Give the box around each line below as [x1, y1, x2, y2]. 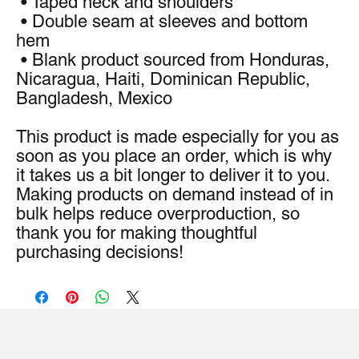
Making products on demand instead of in [16, 184, 333, 204]
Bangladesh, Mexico [16, 88, 172, 108]
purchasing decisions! [16, 242, 184, 262]
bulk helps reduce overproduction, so [16, 204, 300, 224]
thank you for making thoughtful [16, 223, 257, 243]
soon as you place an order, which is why [16, 146, 332, 166]
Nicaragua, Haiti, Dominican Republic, [16, 69, 310, 89]
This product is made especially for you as [16, 127, 339, 147]
